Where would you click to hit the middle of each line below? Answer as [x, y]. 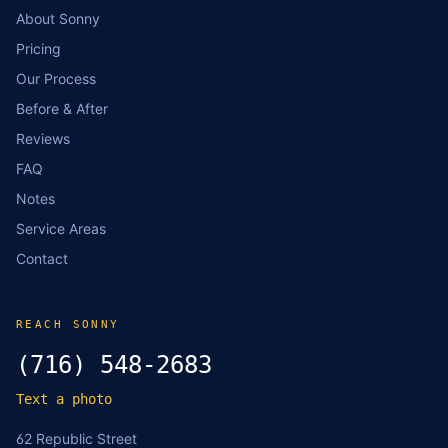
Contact [42, 258]
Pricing [38, 48]
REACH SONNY [68, 324]
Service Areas [61, 228]
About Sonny [58, 18]
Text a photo [64, 399]
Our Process [56, 78]
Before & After [62, 108]
